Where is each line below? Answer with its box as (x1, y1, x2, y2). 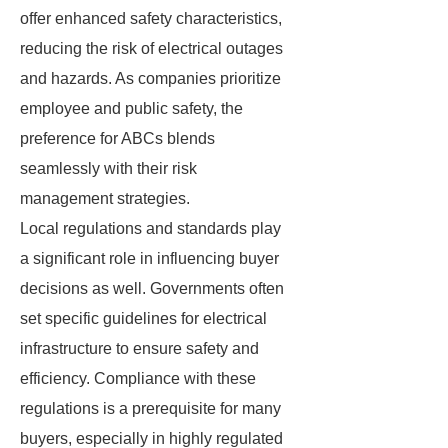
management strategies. (20, 190, 190, 207)
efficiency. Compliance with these (20, 370, 256, 387)
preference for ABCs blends (20, 130, 215, 147)
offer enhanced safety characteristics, (20, 10, 282, 27)
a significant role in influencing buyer (20, 250, 279, 267)
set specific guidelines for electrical (20, 310, 267, 327)
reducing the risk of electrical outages (20, 40, 283, 57)
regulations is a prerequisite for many (20, 400, 281, 417)
